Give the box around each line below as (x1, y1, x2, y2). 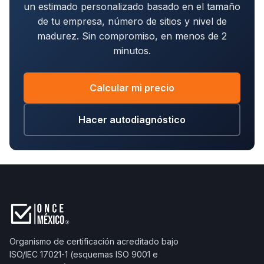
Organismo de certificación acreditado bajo (9, 236, 179, 246)
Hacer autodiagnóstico (78, 114, 186, 126)
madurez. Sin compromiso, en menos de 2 (37, 30, 227, 42)
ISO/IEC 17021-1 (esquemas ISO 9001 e (9, 249, 158, 259)
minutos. (113, 45, 151, 57)
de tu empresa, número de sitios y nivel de (37, 15, 227, 27)
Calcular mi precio (90, 82, 174, 94)
